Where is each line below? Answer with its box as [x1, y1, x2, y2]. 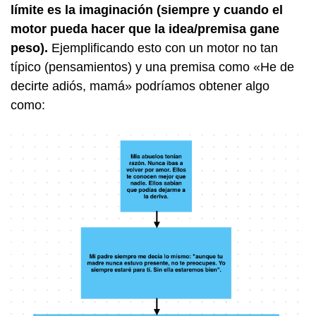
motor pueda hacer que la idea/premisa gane [11, 21, 279, 36]
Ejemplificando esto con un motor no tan [51, 40, 278, 55]
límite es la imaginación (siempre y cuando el [11, 2, 283, 17]
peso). [11, 40, 51, 55]
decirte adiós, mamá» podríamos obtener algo [11, 78, 269, 93]
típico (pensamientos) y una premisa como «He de [11, 59, 294, 74]
